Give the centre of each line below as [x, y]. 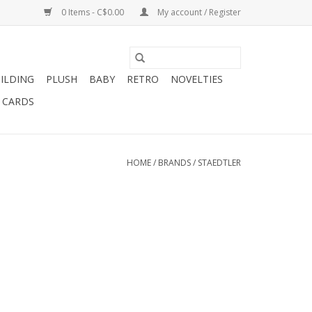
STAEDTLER [219, 163]
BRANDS [174, 163]
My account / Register [198, 12]
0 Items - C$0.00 [93, 12]
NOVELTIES [197, 79]
